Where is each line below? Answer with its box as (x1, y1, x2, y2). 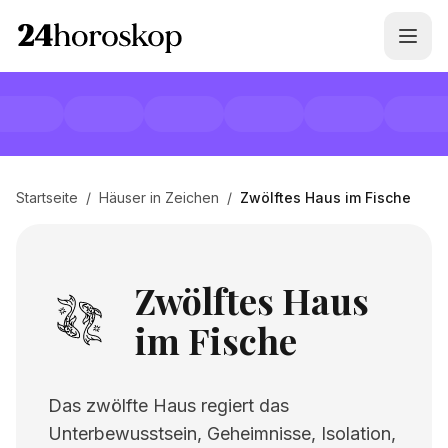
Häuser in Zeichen (99, 189, 219, 206)
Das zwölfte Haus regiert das (48, 395, 289, 416)
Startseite (16, 189, 78, 206)
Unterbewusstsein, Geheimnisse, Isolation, (48, 423, 396, 444)
